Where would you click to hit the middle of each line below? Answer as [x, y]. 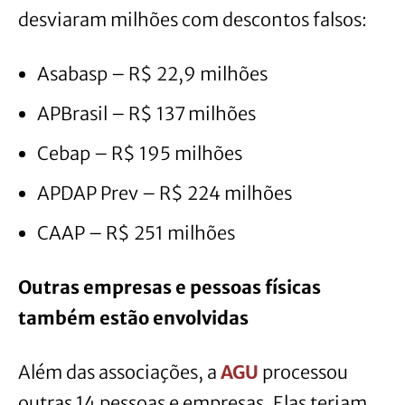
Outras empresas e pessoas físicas [170, 287]
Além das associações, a [119, 372]
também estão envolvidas [133, 318]
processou [303, 372]
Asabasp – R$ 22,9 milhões [152, 74]
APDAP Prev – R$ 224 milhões [165, 193]
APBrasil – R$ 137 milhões [146, 114]
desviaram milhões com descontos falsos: [193, 20]
